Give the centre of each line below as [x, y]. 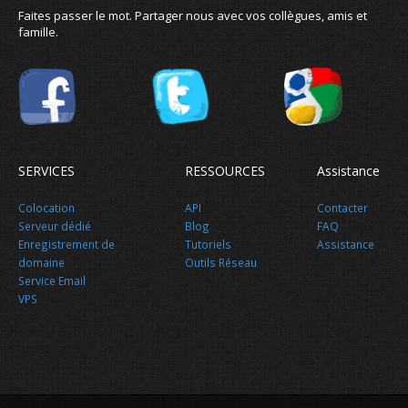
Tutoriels [208, 245]
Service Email [52, 281]
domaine [41, 263]
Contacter [343, 208]
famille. [38, 32]
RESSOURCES [224, 171]
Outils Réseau [220, 263]
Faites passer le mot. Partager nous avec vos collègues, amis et [193, 16]
